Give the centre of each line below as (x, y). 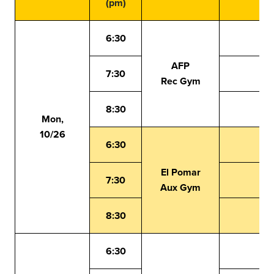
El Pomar (180, 172)
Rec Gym (180, 81)
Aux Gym (180, 187)
